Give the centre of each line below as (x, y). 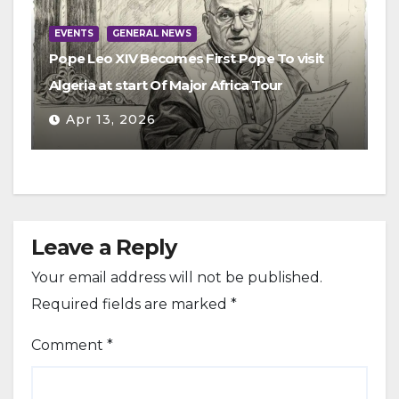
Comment (69, 345)
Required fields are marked (131, 304)
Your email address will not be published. (177, 277)
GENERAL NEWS (152, 33)
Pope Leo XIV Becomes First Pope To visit (186, 58)
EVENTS (74, 33)
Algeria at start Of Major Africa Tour (166, 85)
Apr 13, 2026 (111, 119)
